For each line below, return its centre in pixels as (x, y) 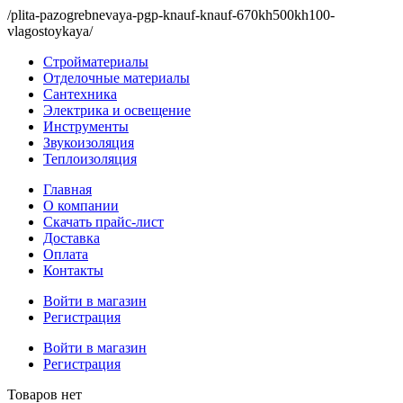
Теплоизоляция (90, 159)
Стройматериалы (96, 62)
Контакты (73, 270)
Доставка (72, 238)
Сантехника (80, 94)
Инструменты (86, 126)
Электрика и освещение (117, 110)
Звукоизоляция (89, 143)
